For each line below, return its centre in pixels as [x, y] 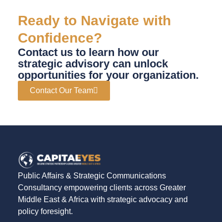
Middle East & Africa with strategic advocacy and [103, 200]
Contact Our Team [61, 90]
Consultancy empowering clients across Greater [102, 188]
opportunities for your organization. [108, 75]
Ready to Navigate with [94, 20]
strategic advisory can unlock [93, 63]
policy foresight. [45, 212]
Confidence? [60, 38]
